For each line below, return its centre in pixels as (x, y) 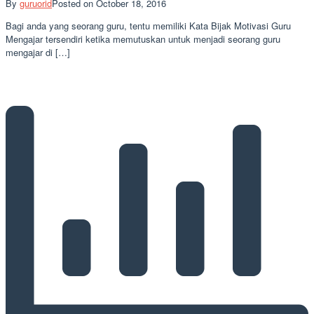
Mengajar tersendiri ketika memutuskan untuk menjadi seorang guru (143, 39)
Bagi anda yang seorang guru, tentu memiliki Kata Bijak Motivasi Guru (148, 26)
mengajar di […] (38, 53)
